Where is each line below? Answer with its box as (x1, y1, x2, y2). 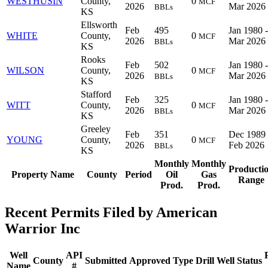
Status (237, 255, 262, 266)
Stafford (81, 89, 111, 99)
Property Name (11, 169, 74, 179)
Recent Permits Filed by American (5, 204, 217, 220)
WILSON (7, 65, 44, 75)
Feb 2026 (229, 139, 264, 150)
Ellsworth (81, 19, 117, 30)
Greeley (81, 123, 111, 134)
